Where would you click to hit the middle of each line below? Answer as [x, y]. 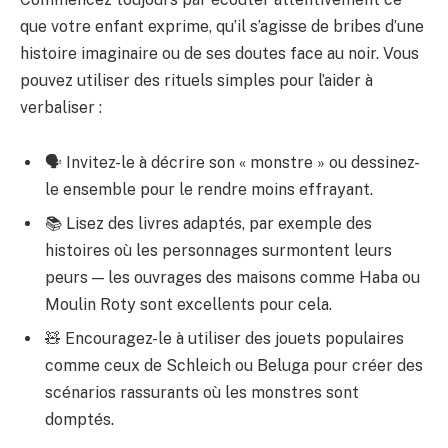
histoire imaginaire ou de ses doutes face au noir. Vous [219, 53]
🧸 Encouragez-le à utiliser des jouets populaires [224, 339]
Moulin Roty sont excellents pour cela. [188, 305]
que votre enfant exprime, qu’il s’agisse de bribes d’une [222, 26]
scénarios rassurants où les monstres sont [202, 393]
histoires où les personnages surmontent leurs [218, 251]
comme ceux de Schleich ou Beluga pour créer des [234, 366]
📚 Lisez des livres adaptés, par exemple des [208, 224]
